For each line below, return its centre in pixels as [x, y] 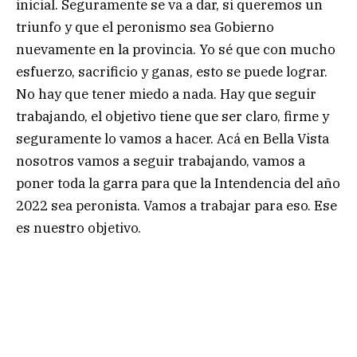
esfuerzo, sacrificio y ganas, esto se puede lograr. [172, 72]
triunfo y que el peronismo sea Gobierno [145, 27]
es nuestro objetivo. [78, 228]
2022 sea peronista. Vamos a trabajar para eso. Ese [177, 206]
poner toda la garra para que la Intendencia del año [178, 184]
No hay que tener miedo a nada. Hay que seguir [166, 94]
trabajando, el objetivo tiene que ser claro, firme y [173, 117]
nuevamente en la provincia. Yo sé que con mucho [176, 50]
